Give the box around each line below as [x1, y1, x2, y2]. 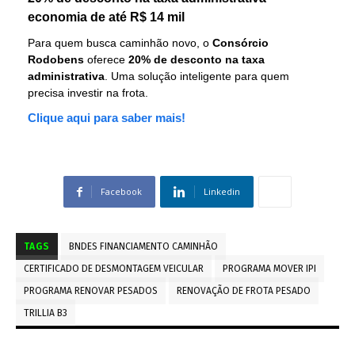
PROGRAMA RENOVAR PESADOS [24, 285, 158, 296]
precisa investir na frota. [28, 86, 148, 99]
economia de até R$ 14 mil [28, 10, 185, 24]
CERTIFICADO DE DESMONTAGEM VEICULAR [24, 263, 204, 274]
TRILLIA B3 [24, 307, 67, 319]
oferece [84, 53, 128, 66]
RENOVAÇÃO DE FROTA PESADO [177, 285, 311, 296]
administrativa [28, 70, 105, 82]
